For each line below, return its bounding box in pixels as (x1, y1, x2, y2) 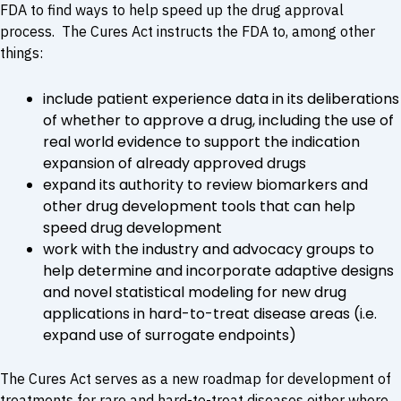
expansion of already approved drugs (43, 152, 306, 174)
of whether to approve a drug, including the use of (43, 109, 394, 131)
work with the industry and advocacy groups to (43, 238, 374, 260)
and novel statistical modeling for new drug (43, 281, 346, 303)
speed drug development (43, 217, 222, 238)
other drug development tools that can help (43, 195, 355, 217)
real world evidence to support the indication (43, 131, 360, 152)
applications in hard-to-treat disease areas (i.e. (43, 303, 377, 324)
